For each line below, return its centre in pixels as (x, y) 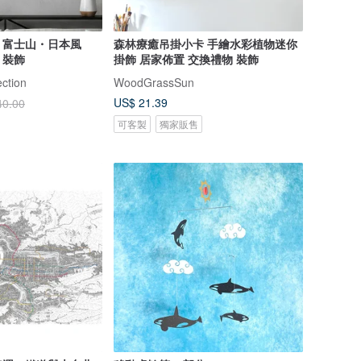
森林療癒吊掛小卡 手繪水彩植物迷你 (205, 43)
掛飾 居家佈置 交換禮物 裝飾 (186, 58)
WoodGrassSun (154, 82)
